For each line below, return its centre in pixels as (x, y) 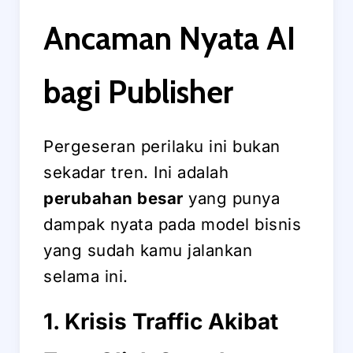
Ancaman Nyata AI (169, 39)
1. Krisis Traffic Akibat (161, 322)
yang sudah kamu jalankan (148, 251)
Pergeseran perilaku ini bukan (162, 147)
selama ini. (86, 277)
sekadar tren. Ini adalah (136, 173)
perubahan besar (113, 199)
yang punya (231, 199)
